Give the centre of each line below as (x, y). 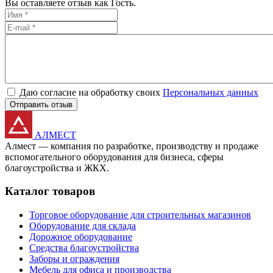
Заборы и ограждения (74, 259)
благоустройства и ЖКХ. (57, 168)
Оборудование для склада (83, 226)
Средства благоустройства (84, 248)
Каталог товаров (50, 191)
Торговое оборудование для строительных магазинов (140, 215)
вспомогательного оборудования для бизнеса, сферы (114, 157)
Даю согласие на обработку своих (91, 92)
